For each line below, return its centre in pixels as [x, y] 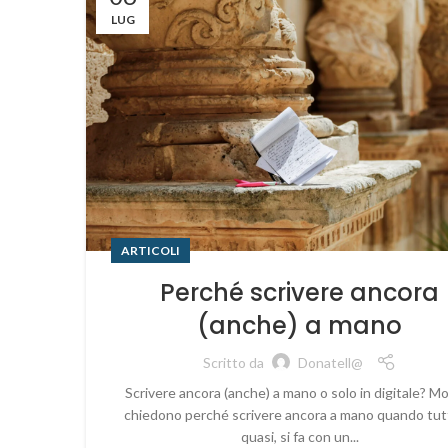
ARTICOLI [150, 251]
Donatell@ [330, 362]
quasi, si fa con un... [299, 437]
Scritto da [235, 362]
